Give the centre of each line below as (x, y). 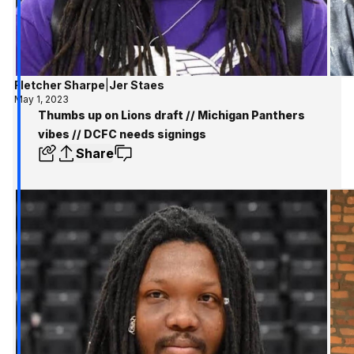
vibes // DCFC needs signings (122, 134)
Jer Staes (137, 85)
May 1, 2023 (42, 99)
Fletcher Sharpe (60, 85)
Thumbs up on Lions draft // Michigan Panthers (171, 115)
